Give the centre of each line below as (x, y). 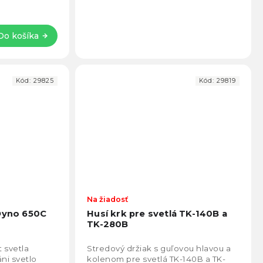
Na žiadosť (108, 199)
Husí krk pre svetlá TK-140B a (157, 213)
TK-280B (108, 224)
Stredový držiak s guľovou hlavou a (159, 248)
